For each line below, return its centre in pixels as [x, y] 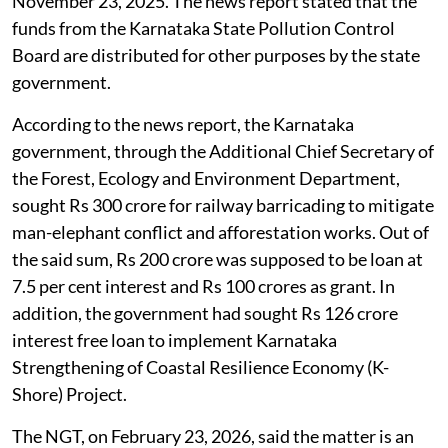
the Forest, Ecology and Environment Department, [206, 218]
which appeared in [176, 14]
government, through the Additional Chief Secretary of [223, 191]
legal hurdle [57, 14]
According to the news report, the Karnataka [183, 164]
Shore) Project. [69, 434]
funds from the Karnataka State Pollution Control [203, 68]
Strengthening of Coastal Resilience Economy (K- [200, 407]
